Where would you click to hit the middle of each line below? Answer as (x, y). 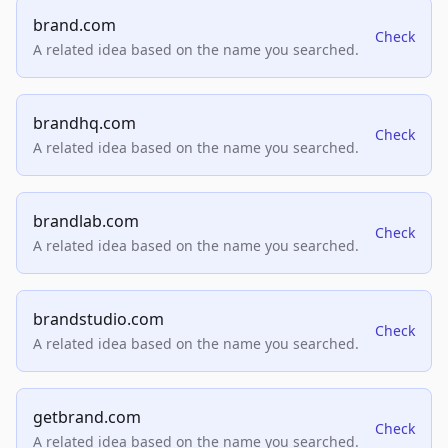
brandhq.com (84, 123)
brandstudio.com (98, 319)
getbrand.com (87, 417)
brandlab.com (86, 221)
